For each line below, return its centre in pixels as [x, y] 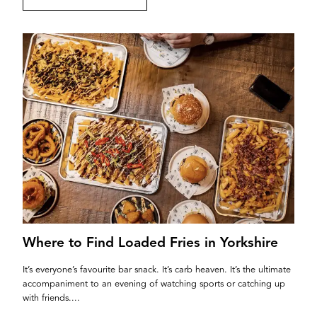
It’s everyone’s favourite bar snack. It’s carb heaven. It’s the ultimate [157, 270]
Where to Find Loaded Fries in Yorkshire [150, 243]
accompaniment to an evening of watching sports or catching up [154, 284]
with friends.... [51, 298]
